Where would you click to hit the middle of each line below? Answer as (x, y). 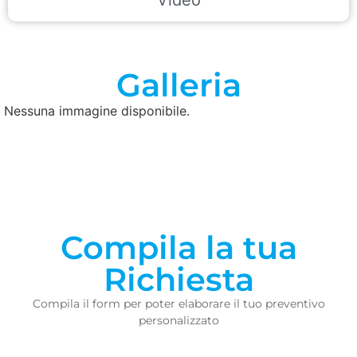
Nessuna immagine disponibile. (97, 110)
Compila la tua (178, 247)
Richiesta (178, 279)
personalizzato (178, 320)
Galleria (178, 84)
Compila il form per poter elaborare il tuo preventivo (178, 303)
